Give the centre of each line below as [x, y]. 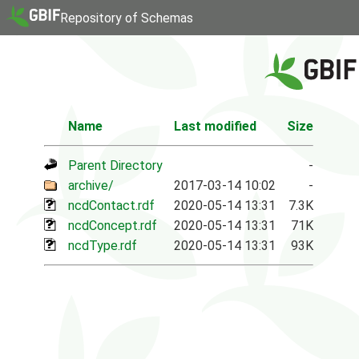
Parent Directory [115, 165]
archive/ [91, 186]
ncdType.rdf [103, 246]
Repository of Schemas [127, 18]
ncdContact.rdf [111, 206]
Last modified [215, 126]
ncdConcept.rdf [113, 226]
